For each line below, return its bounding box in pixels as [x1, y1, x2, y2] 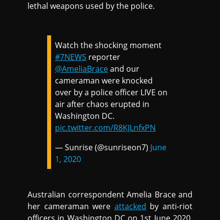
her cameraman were [27, 201, 114, 212]
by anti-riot [146, 201, 192, 212]
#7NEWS [55, 52, 87, 63]
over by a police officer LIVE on [55, 87, 168, 98]
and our [108, 63, 140, 75]
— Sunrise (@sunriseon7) [55, 142, 151, 153]
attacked [114, 201, 146, 212]
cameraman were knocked [55, 75, 153, 86]
